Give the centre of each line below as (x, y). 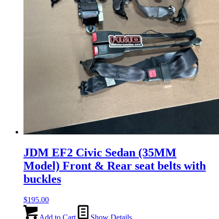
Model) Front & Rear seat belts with (115, 165)
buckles (42, 179)
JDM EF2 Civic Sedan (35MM (100, 152)
